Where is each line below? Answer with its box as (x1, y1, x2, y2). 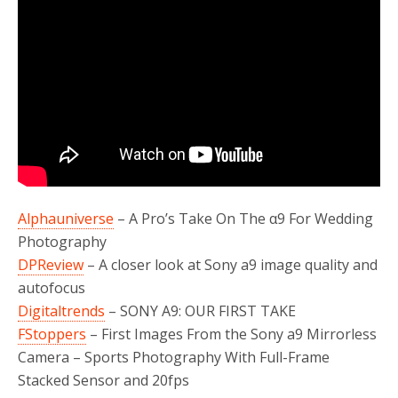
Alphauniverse (18, 208, 114, 228)
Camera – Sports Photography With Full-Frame (18, 346, 330, 367)
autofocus (18, 277, 85, 298)
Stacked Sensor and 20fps (18, 370, 189, 390)
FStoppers (18, 323, 86, 344)
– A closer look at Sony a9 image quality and (84, 254, 378, 275)
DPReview (18, 254, 84, 275)
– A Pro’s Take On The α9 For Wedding (114, 208, 373, 228)
